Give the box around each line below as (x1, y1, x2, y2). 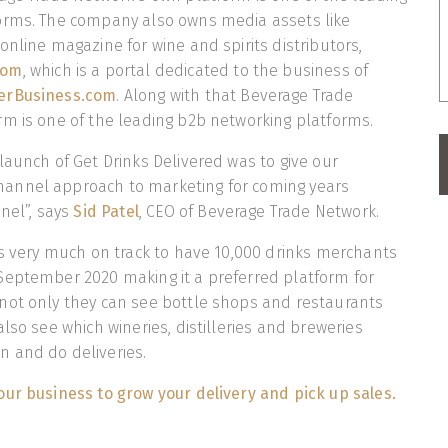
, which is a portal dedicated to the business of (22, 61, 369, 81)
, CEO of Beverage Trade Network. (138, 202, 380, 222)
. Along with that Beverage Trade (116, 86, 354, 106)
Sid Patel (73, 202, 139, 222)
